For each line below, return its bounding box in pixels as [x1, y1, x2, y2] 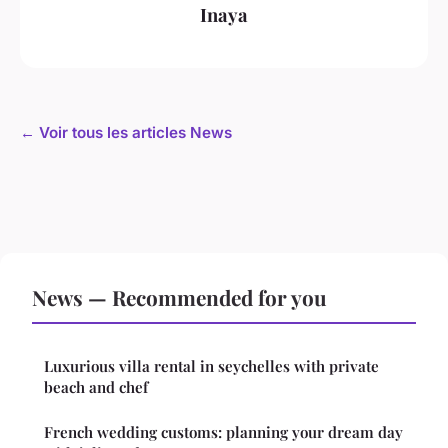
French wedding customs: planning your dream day [44, 422, 403, 443]
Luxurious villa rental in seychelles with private [44, 356, 379, 377]
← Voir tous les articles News [20, 123, 232, 143]
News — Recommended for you [32, 283, 327, 312]
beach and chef [44, 377, 148, 398]
